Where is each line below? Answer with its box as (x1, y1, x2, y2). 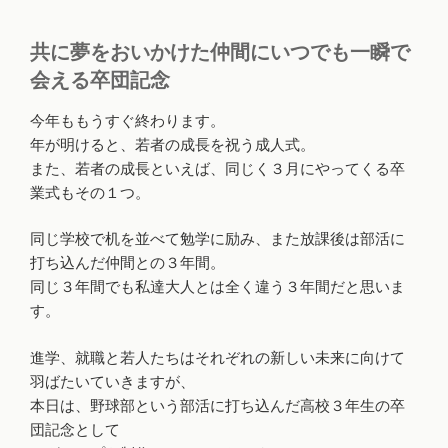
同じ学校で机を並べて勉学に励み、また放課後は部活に (30, 230, 405, 248)
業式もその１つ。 (30, 183, 150, 201)
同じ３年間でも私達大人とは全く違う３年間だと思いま (30, 278, 405, 296)
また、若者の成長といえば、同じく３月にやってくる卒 (30, 159, 405, 177)
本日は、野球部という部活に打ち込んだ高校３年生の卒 (30, 396, 405, 414)
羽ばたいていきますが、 (30, 372, 195, 390)
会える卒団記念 (30, 68, 170, 91)
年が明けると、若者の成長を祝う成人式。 (30, 135, 315, 153)
